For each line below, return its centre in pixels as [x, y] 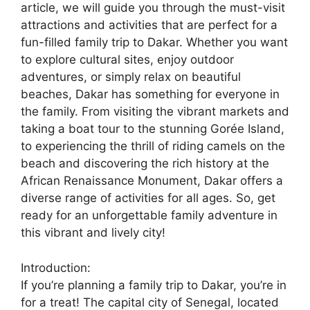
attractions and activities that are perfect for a [149, 25]
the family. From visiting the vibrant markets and [155, 112]
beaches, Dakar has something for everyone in [150, 94]
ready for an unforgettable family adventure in [149, 216]
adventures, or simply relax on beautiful [131, 77]
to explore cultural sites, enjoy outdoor [127, 60]
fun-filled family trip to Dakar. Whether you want [154, 43]
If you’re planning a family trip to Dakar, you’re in [154, 285]
